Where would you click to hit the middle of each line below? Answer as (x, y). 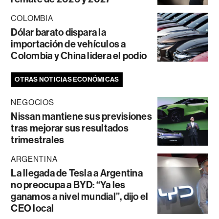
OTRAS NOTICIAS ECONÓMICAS (67, 80)
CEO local (33, 208)
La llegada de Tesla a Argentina (77, 173)
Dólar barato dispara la (58, 33)
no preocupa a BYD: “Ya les (68, 185)
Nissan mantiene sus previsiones (81, 117)
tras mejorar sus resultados (70, 128)
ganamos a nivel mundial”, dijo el (80, 197)
